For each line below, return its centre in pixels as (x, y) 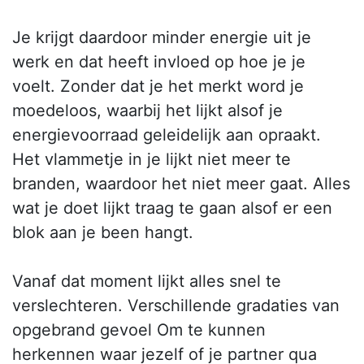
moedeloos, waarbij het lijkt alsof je (147, 111)
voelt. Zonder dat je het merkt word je (158, 87)
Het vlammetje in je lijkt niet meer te (152, 160)
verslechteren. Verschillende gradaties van (176, 306)
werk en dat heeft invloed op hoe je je (159, 62)
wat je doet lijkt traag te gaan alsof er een (172, 208)
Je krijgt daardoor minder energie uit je (162, 38)
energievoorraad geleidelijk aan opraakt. (167, 135)
